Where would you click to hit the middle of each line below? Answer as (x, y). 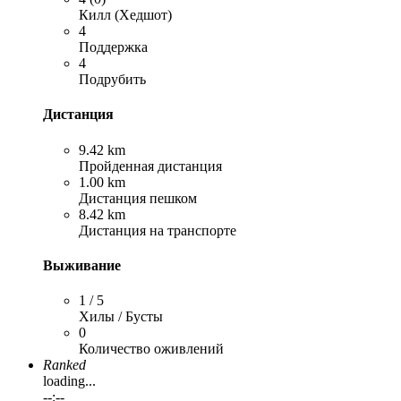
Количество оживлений (151, 349)
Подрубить (112, 79)
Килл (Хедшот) (125, 14)
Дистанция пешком (138, 198)
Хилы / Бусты (121, 317)
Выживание (82, 265)
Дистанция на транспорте (158, 230)
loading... (69, 381)
